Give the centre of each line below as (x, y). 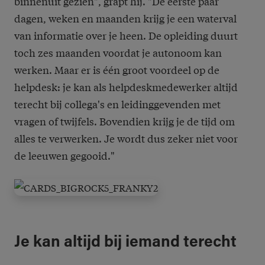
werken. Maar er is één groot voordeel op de (117, 70)
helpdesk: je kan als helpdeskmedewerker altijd (126, 87)
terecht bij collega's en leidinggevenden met (117, 104)
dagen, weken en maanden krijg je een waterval (125, 18)
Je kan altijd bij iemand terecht (125, 243)
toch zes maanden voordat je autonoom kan (118, 53)
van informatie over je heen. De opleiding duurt (126, 35)
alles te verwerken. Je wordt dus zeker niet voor (126, 138)
